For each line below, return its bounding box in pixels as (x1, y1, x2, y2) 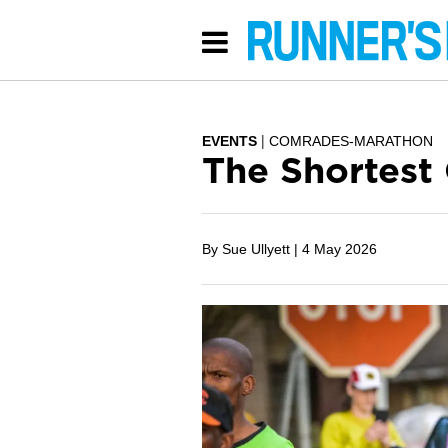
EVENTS (202, 133, 257, 149)
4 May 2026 (302, 241, 377, 257)
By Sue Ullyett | (202, 241, 298, 257)
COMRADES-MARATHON (269, 133, 433, 149)
